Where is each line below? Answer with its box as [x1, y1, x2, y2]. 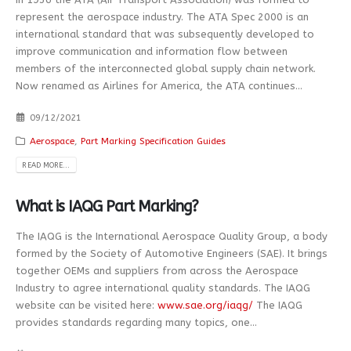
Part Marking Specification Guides [80, 136, 226, 147]
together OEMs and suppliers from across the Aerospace [16, 265, 299, 277]
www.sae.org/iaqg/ [157, 299, 253, 311]
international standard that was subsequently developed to [16, 27, 314, 40]
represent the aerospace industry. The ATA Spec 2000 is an [16, 10, 309, 23]
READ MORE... [22, 161, 71, 170]
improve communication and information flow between [16, 45, 288, 57]
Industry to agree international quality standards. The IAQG [16, 282, 310, 294]
